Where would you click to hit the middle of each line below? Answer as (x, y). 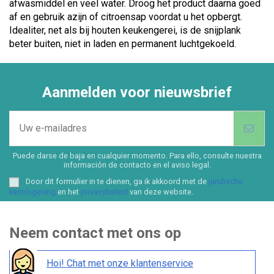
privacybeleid (104, 191)
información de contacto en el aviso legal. (137, 165)
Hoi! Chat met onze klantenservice (120, 263)
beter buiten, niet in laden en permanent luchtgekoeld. (123, 43)
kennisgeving (32, 191)
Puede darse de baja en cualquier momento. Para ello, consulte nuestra (137, 155)
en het (68, 191)
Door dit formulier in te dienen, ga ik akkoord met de (117, 182)
